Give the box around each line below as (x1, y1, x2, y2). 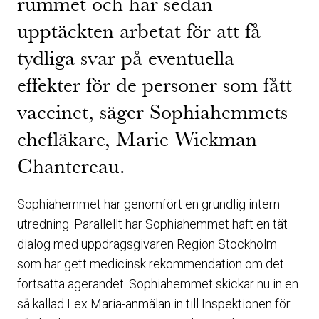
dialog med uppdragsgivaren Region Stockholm (17, 236, 277, 251)
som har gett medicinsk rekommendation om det (17, 256, 284, 271)
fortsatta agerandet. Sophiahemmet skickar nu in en (17, 276, 298, 291)
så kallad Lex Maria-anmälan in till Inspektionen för (17, 296, 291, 311)
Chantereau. (17, 154, 125, 179)
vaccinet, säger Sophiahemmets (17, 100, 288, 125)
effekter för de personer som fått (17, 73, 292, 98)
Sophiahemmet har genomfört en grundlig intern (17, 197, 280, 211)
